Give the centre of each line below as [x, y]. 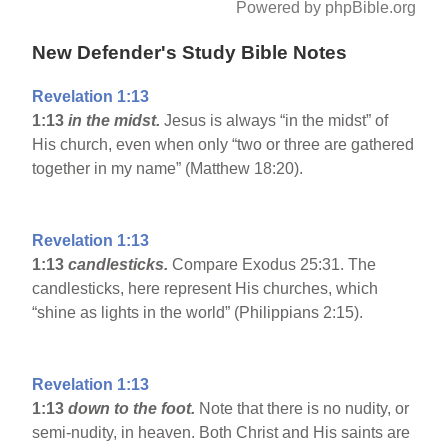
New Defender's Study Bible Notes [190, 52]
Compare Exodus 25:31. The [274, 265]
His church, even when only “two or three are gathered [223, 145]
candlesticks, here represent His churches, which [205, 289]
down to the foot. [134, 409]
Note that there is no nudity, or [304, 409]
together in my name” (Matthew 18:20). [168, 169]
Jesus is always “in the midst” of [276, 121]
